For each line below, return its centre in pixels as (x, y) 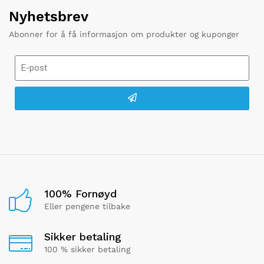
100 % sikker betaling (87, 249)
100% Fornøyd (80, 194)
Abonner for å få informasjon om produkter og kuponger (124, 34)
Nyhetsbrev (49, 16)
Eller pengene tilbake (87, 206)
